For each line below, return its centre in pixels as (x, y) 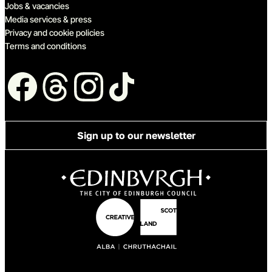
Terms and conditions (46, 46)
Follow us (45, 82)
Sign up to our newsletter (136, 135)
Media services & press (48, 19)
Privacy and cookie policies (55, 32)
